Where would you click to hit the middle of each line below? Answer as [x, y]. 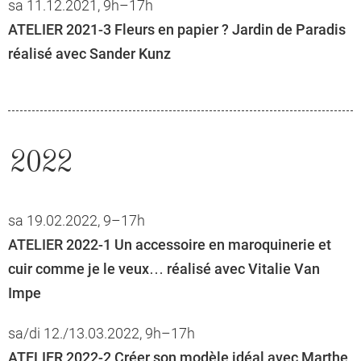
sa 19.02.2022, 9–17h [77, 221]
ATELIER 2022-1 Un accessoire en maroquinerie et [170, 245]
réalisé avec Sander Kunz [89, 54]
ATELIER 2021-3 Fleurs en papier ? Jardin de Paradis [177, 30]
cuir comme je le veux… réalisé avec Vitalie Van [164, 269]
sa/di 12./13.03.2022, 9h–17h [102, 334]
